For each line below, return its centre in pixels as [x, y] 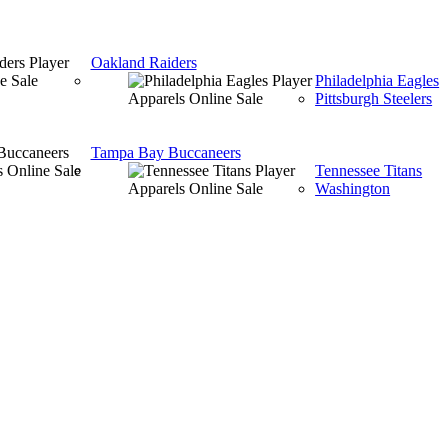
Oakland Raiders [143, 62]
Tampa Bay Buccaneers [165, 152]
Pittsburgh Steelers [374, 98]
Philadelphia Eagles [377, 80]
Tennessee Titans [369, 170]
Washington [353, 188]
